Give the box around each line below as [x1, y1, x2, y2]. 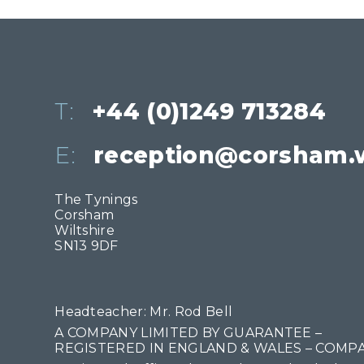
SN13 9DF [54, 238, 119, 254]
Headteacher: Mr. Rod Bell [54, 303, 233, 319]
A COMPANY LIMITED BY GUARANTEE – [54, 325, 323, 341]
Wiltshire [54, 223, 115, 239]
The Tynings [54, 192, 138, 208]
